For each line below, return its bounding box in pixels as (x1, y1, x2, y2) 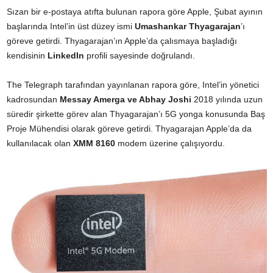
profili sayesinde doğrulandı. (84, 50, 195, 60)
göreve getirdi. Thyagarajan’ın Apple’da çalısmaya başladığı (7, 35, 237, 46)
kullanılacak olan (7, 138, 73, 148)
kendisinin (7, 50, 48, 60)
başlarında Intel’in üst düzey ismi (7, 21, 135, 31)
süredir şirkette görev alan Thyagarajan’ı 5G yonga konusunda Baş (7, 108, 265, 119)
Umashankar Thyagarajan (135, 21, 241, 31)
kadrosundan (7, 94, 60, 104)
